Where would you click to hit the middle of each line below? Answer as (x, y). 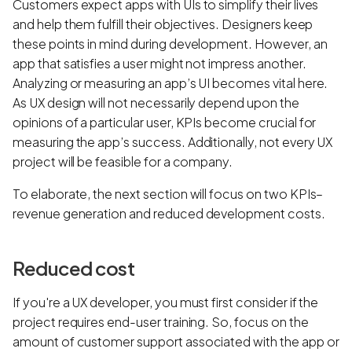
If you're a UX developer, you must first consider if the (166, 302)
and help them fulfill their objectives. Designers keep (163, 24)
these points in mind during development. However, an (170, 43)
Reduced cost (73, 268)
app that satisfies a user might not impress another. (159, 63)
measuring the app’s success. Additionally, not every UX (173, 141)
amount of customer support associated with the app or (176, 341)
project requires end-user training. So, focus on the (161, 321)
